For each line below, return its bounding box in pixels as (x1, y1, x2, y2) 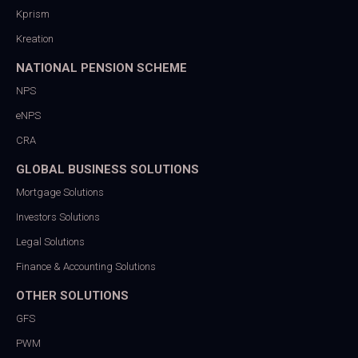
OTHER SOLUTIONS (16, 288, 129, 303)
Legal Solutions (16, 235, 85, 248)
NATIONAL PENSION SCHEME (16, 60, 187, 75)
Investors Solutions (16, 210, 100, 223)
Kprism (16, 7, 50, 20)
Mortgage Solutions (16, 185, 104, 198)
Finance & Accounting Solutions (16, 260, 156, 272)
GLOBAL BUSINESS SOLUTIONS (16, 161, 199, 177)
